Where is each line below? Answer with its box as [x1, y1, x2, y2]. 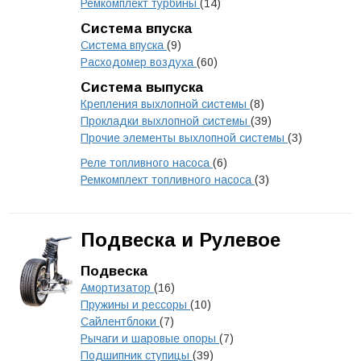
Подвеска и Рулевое [81, 229, 280, 251]
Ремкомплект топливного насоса [81, 173, 255, 186]
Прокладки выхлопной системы [81, 114, 251, 127]
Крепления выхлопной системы [81, 98, 250, 110]
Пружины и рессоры [81, 298, 190, 311]
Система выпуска [81, 80, 203, 95]
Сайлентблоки [81, 315, 160, 328]
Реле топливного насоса [81, 156, 213, 169]
